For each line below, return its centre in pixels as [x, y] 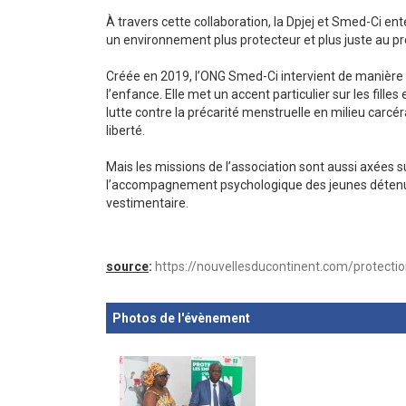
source [127, 266]
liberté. [126, 130]
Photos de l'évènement [181, 318]
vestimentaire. [147, 203]
